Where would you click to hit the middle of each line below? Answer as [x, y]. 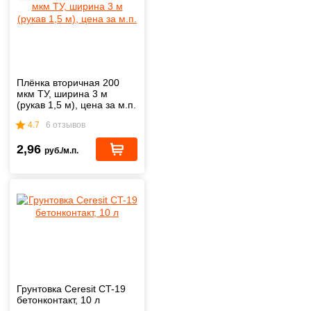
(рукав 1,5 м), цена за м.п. [76, 105]
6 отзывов [66, 125]
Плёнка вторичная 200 [68, 83]
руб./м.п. [61, 151]
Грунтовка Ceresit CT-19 [71, 289]
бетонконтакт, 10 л [58, 300]
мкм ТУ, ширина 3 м [62, 94]
